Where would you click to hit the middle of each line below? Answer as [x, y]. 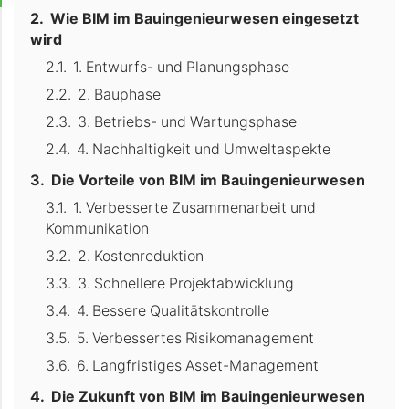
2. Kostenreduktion [141, 257]
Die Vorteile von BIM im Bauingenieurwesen [208, 180]
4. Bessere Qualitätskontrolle [173, 311]
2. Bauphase [120, 95]
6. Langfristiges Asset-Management [198, 366]
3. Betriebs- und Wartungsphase [188, 122]
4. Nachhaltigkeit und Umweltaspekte [204, 150]
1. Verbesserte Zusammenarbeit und [195, 207]
